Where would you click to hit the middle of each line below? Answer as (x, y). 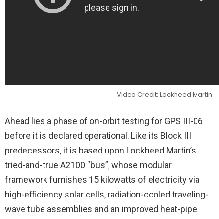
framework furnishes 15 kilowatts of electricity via (102, 179)
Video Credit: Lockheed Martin (164, 94)
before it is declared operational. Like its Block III (98, 135)
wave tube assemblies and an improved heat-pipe (101, 209)
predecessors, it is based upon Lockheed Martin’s (100, 150)
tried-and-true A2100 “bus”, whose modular (88, 165)
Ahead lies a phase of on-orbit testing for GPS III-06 (104, 121)
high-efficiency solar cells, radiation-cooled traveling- (107, 194)
